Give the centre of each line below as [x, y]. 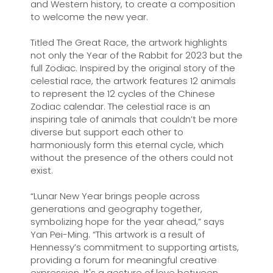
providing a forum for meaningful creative [123, 260]
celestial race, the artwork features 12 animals [133, 81]
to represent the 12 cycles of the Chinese [122, 94]
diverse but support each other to [107, 132]
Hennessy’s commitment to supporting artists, [134, 247]
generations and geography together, [116, 209]
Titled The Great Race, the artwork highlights [129, 42]
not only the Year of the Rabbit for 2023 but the [136, 55]
